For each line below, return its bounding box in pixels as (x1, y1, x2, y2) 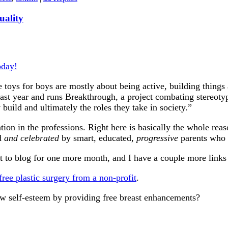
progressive (136, 132, 178, 143)
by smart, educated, (59, 132, 136, 143)
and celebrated (4, 132, 59, 143)
